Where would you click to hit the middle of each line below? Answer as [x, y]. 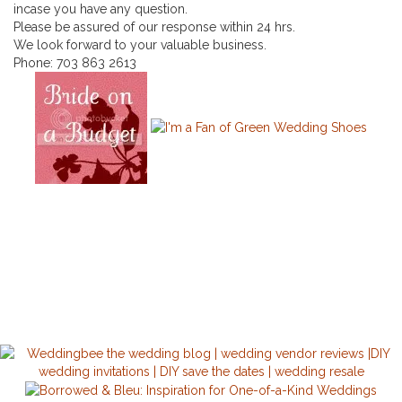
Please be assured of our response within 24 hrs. [154, 26]
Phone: [35, 62]
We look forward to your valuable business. [140, 44]
